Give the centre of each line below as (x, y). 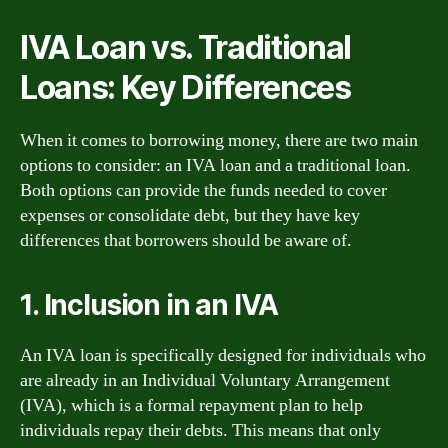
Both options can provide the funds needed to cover (203, 190)
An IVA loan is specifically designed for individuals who (223, 355)
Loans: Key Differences (185, 87)
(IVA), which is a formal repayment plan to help (191, 405)
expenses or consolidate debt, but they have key (190, 215)
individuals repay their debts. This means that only (200, 430)
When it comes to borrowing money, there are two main (219, 140)
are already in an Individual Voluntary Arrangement (205, 380)
